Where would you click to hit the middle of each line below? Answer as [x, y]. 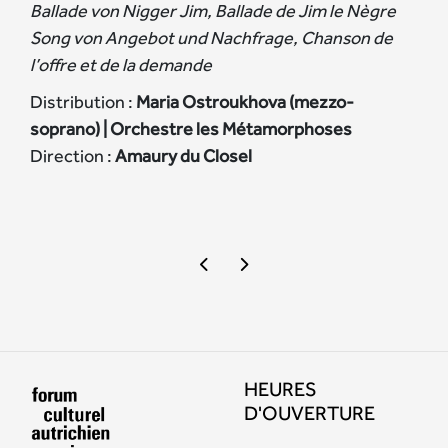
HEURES [280, 388]
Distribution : [81, 101]
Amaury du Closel [182, 155]
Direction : [71, 155]
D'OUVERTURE [309, 412]
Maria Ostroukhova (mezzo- [243, 101]
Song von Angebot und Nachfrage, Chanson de [211, 37]
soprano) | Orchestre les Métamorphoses [191, 128]
